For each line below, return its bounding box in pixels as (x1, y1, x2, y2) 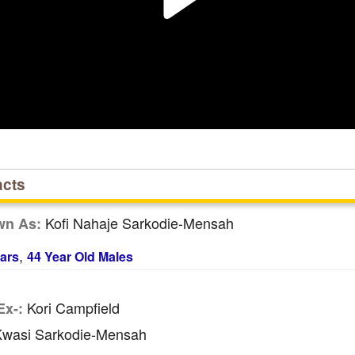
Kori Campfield (22, 297, 120, 318)
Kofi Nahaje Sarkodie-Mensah (40, 212, 234, 233)
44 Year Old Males (26, 247, 133, 265)
